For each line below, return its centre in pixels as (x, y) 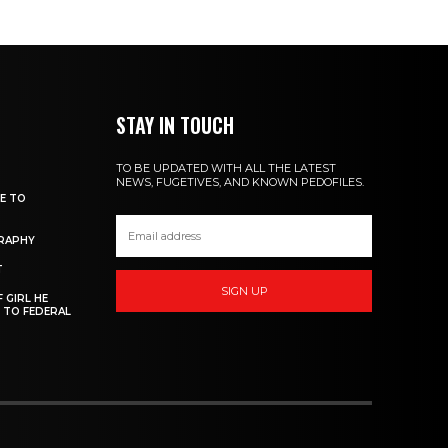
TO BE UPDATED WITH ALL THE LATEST (226, 168)
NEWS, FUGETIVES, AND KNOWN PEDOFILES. (240, 182)
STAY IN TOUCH (175, 125)
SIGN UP (244, 290)
